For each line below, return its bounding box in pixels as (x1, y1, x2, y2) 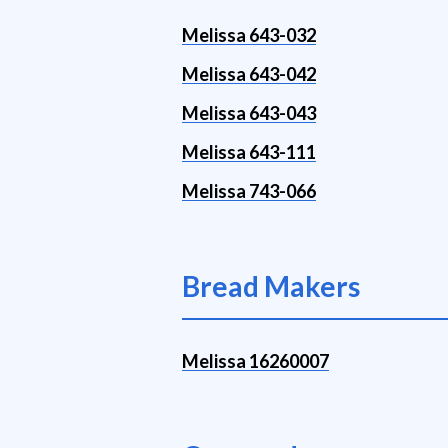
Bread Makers (182, 269, 360, 303)
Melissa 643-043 (182, 102, 316, 124)
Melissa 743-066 (182, 180, 316, 202)
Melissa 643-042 (182, 63, 316, 85)
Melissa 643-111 (182, 141, 316, 163)
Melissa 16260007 (182, 350, 329, 372)
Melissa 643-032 (182, 24, 316, 46)
